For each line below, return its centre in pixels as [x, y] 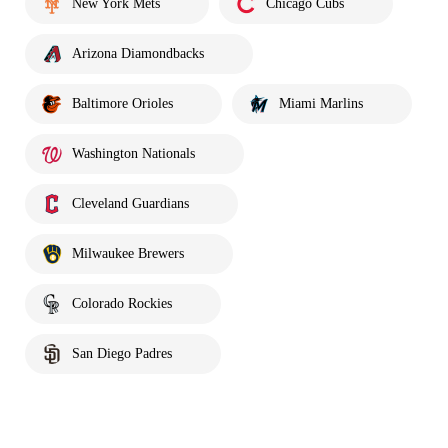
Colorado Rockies [122, 304]
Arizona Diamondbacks [138, 54]
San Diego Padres [122, 354]
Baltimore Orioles [122, 104]
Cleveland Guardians [130, 204]
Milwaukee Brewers [128, 254]
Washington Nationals [133, 154]
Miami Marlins [321, 104]
